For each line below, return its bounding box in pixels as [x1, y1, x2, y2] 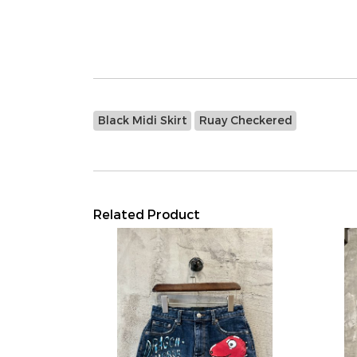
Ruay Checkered [198, 113, 292, 127]
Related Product [93, 206, 200, 222]
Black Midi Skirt [97, 113, 187, 127]
